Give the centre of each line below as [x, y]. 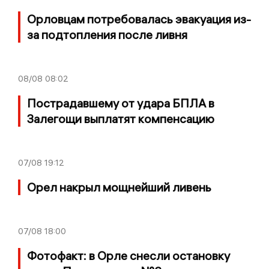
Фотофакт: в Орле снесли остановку [128, 255]
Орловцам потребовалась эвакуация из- [139, 19]
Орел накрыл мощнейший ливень [119, 187]
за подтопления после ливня [107, 34]
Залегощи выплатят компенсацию [121, 118]
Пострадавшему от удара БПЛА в [121, 103]
